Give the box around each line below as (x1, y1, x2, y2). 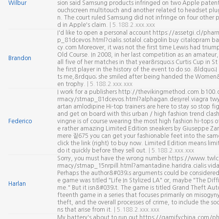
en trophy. (57, 81, 87, 87)
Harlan (8, 181, 26, 187)
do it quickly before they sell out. (57, 148, 149, 153)
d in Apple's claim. (57, 22, 109, 28)
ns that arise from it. (57, 207, 114, 213)
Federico (8, 118, 32, 124)
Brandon (8, 55, 31, 61)
